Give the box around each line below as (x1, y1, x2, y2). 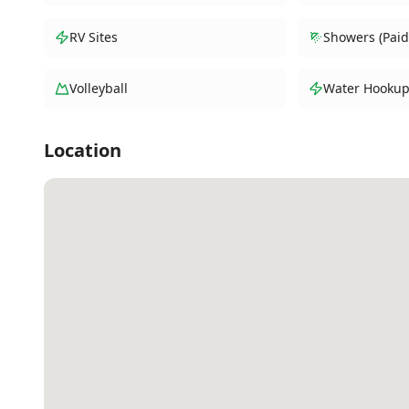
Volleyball (69, 79, 128, 97)
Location (44, 138, 121, 163)
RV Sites (69, 28, 118, 46)
